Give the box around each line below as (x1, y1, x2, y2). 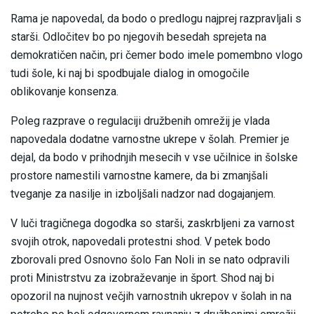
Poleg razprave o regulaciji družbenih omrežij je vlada (11, 114, 270, 128)
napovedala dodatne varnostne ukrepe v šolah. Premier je (11, 132, 289, 146)
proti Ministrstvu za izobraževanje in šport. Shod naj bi (11, 271, 274, 285)
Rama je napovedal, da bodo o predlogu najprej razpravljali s (11, 12, 301, 26)
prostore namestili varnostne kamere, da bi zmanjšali (11, 169, 268, 183)
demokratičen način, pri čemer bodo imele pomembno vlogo (11, 48, 303, 62)
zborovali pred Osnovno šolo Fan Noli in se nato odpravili (11, 253, 289, 267)
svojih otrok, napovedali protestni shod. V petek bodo (11, 235, 271, 249)
